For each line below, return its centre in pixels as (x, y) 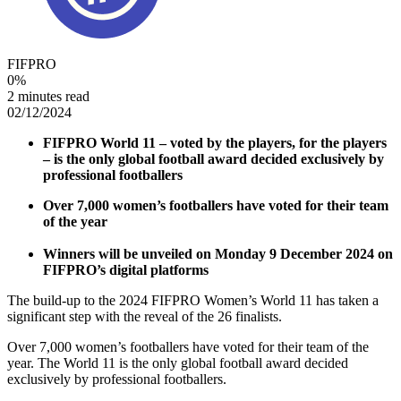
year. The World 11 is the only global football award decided (178, 363)
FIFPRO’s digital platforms (126, 269)
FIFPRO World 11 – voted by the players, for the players (215, 142)
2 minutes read (48, 96)
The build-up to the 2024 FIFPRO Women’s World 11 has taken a (193, 300)
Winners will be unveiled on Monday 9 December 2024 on (218, 253)
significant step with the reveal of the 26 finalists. (145, 316)
